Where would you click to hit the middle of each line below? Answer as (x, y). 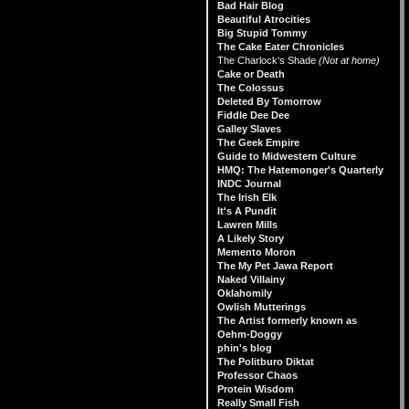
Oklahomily (245, 293)
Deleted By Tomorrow (269, 101)
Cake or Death (251, 74)
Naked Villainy (251, 279)
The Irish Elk (247, 197)
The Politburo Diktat (266, 362)
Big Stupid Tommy (262, 33)
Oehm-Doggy (250, 334)
